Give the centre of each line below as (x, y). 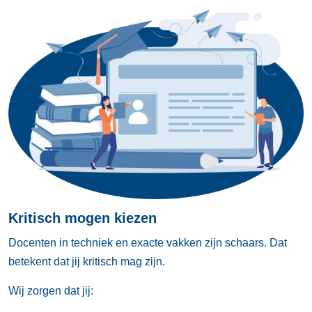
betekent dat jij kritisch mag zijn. (87, 262)
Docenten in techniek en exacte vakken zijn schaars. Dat (148, 243)
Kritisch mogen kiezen (83, 218)
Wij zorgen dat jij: (51, 291)
